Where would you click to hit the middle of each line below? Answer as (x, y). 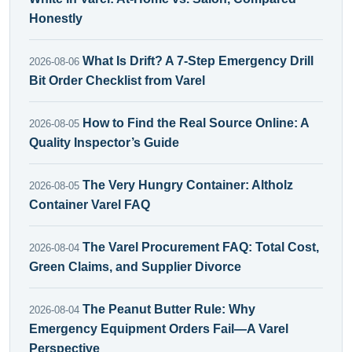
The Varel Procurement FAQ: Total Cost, (201, 247)
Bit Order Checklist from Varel (117, 80)
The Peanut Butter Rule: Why (169, 309)
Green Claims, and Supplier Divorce (135, 266)
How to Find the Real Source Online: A (196, 123)
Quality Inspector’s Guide (104, 142)
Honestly (56, 18)
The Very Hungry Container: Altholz (188, 185)
